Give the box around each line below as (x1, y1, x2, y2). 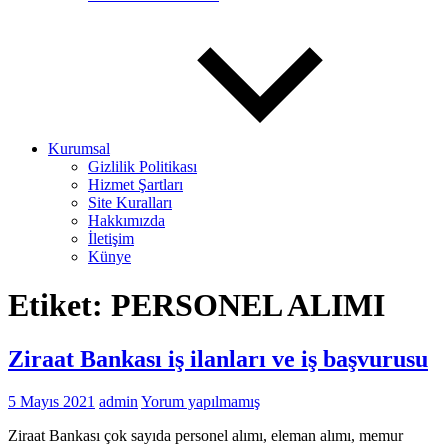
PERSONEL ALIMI (111, 287, 385, 324)
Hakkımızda (88, 212, 165, 229)
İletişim (88, 230, 134, 247)
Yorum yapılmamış (141, 392, 260, 410)
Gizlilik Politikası (88, 158, 197, 175)
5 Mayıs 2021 (8, 392, 95, 410)
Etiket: (8, 287, 111, 324)
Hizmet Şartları (88, 176, 183, 193)
